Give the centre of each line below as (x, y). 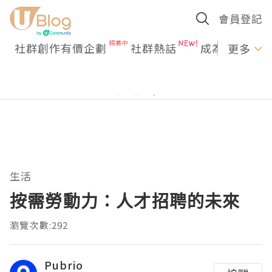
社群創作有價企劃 (61, 48)
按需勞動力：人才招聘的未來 (125, 201)
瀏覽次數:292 (39, 225)
